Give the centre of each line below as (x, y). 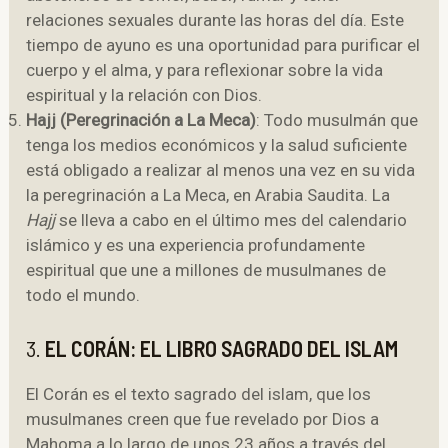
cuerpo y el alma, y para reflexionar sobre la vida (205, 70)
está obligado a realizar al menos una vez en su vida (221, 170)
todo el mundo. (83, 295)
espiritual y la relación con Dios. (144, 95)
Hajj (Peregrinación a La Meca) (141, 120)
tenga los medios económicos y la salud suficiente (217, 145)
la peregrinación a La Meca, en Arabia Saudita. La (208, 195)
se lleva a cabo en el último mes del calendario (231, 220)
